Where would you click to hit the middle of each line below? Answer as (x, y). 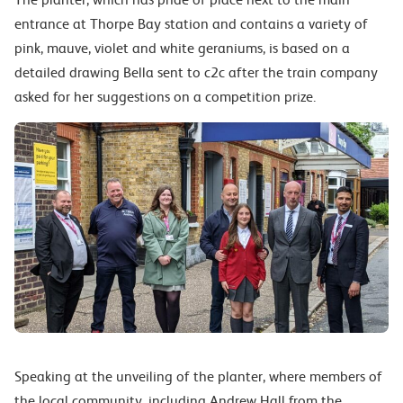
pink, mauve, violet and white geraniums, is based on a (182, 48)
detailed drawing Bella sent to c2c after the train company (196, 72)
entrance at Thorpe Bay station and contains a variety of (191, 24)
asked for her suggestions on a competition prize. (165, 97)
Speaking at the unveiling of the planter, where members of (198, 376)
